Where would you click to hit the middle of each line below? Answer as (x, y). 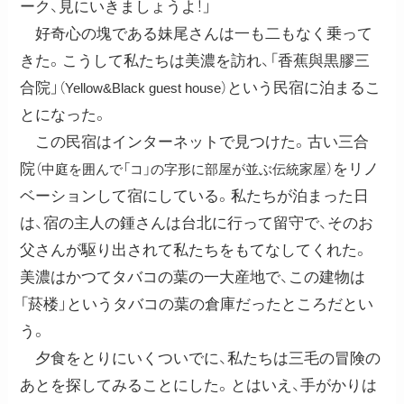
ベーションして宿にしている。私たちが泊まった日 (195, 196)
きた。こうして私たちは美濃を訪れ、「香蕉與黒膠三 (195, 60)
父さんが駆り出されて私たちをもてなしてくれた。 (195, 250)
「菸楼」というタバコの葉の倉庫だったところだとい (197, 304)
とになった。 (64, 115)
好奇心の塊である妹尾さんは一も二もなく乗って (197, 33)
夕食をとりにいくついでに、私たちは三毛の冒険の (201, 358)
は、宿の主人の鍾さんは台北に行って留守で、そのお (197, 223)
